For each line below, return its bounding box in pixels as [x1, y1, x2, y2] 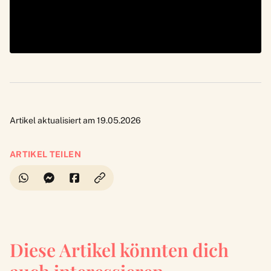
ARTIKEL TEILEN [10, 149, 81, 160]
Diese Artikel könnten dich [10, 238, 229, 263]
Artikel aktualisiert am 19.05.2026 [10, 116, 141, 126]
